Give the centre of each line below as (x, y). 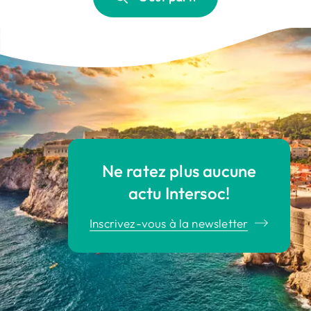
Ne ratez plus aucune (179, 170)
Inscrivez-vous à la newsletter (169, 223)
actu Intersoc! (179, 193)
